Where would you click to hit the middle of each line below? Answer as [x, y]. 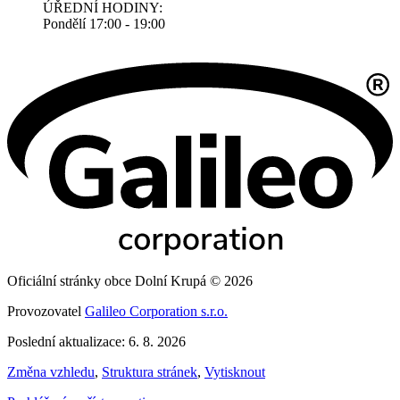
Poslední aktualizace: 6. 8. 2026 [96, 341]
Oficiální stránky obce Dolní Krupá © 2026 [130, 280]
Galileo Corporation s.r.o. [156, 311]
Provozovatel [46, 311]
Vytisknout [235, 371]
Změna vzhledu [51, 371]
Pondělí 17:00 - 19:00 [104, 23]
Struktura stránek [150, 371]
